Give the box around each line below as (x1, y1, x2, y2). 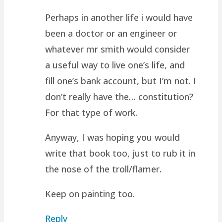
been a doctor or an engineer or (45, 27, 177, 39)
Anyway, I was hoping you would (45, 131, 180, 143)
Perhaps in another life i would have (45, 11, 193, 23)
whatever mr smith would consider (45, 43, 190, 55)
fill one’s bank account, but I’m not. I (45, 74, 197, 87)
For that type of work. (45, 106, 138, 118)
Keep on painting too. (45, 187, 135, 200)
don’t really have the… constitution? (45, 90, 194, 103)
